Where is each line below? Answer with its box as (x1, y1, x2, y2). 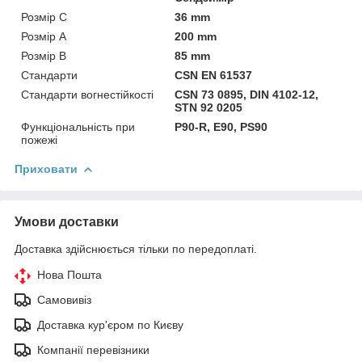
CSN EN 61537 (175, 68, 253, 82)
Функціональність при (21, 120, 135, 133)
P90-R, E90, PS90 (175, 120, 268, 133)
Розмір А (21, 29, 66, 43)
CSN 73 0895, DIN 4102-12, (175, 87, 319, 101)
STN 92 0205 (175, 100, 243, 114)
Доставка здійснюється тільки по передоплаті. (15, 242, 257, 255)
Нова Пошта (37, 267, 102, 281)
